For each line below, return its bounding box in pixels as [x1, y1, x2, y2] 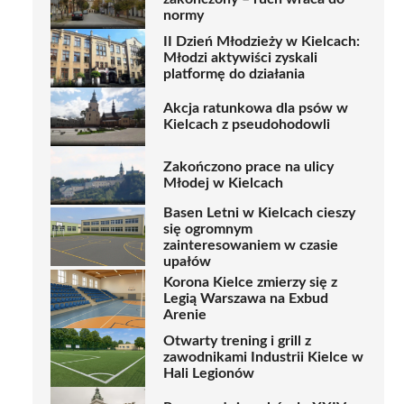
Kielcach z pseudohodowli [163, 117, 330, 133]
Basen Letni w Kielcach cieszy [163, 205, 355, 220]
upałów [163, 253, 211, 269]
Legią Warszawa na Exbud [163, 291, 328, 307]
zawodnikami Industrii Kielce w [163, 350, 363, 365]
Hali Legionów [163, 366, 254, 381]
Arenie [163, 308, 207, 323]
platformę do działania [163, 67, 305, 82]
